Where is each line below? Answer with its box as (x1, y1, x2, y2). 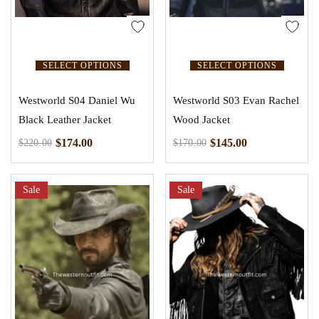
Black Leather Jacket (19, 114, 111, 126)
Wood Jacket (173, 114, 230, 126)
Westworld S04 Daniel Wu (19, 95, 135, 107)
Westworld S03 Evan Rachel (173, 95, 299, 107)
